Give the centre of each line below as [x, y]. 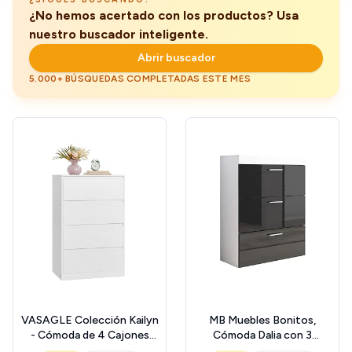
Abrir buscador [176, 57]
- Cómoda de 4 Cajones [90, 335]
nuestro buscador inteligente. [119, 34]
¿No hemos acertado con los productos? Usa [164, 15]
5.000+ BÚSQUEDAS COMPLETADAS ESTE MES [140, 78]
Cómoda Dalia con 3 [262, 335]
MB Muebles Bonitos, [262, 320]
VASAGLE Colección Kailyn [90, 320]
